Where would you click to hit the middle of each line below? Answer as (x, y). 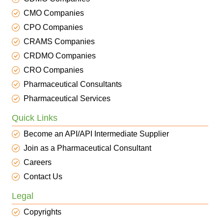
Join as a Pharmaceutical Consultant (87, 148)
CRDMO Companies (60, 56)
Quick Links (35, 118)
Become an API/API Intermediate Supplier (96, 134)
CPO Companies (53, 27)
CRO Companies (54, 70)
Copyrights (42, 212)
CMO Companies (54, 13)
